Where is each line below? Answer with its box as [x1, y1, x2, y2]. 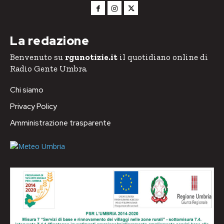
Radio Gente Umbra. [10, 63, 87, 73]
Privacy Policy [10, 101, 57, 111]
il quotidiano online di [117, 51, 208, 62]
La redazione [10, 32, 89, 48]
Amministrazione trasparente [10, 117, 111, 128]
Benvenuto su [10, 51, 65, 62]
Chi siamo [10, 84, 43, 95]
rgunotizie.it [65, 51, 117, 62]
